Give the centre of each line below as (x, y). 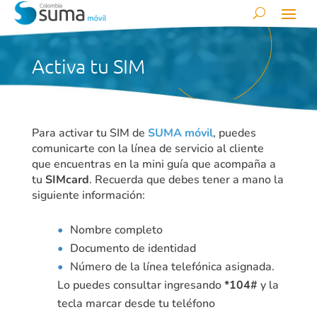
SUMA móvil (180, 133)
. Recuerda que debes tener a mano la (186, 179)
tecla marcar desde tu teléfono (136, 303)
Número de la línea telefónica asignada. (172, 266)
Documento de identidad (133, 248)
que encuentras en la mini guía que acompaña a (154, 164)
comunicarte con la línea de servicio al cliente (148, 148)
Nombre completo (116, 230)
